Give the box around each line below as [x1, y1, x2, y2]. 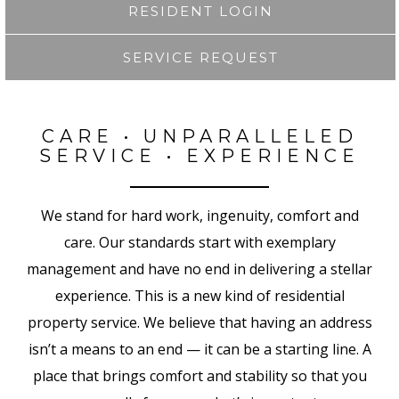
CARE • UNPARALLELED [41, 125, 358, 147]
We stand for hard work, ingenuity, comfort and [40, 206, 359, 226]
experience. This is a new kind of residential [54, 286, 345, 306]
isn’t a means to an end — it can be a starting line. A [28, 339, 371, 360]
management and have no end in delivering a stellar [27, 259, 372, 280]
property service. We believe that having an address [27, 313, 372, 333]
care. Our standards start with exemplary [63, 232, 336, 253]
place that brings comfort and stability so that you [32, 366, 367, 387]
